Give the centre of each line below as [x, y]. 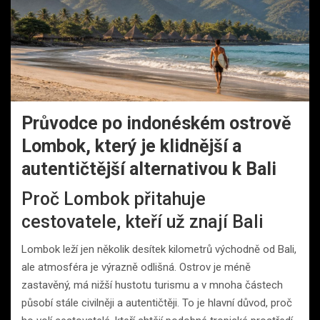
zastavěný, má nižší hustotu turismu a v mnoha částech [152, 285]
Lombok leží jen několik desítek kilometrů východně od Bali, [159, 249]
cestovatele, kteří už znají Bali [142, 221]
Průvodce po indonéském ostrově [156, 123]
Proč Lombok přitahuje [114, 199]
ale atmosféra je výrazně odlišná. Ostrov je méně [136, 267]
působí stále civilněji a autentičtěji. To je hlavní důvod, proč [157, 302]
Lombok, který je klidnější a [131, 146]
